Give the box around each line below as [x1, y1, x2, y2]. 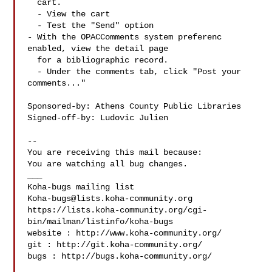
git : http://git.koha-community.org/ [27, 240, 203, 250]
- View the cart [27, 9, 38, 19]
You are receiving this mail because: [27, 148, 203, 157]
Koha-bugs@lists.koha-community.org [27, 194, 193, 203]
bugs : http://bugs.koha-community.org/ [27, 251, 212, 261]
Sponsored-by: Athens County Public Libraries [27, 101, 242, 111]
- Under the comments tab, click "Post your [27, 67, 38, 76]
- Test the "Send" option [27, 21, 38, 30]
